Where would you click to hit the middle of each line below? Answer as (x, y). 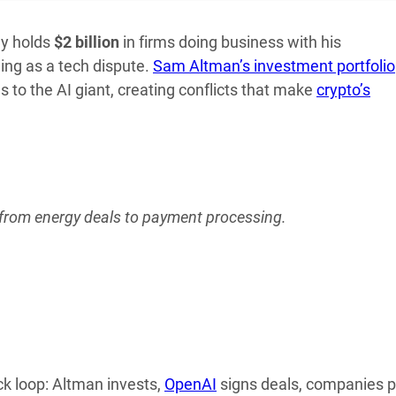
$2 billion (87, 42)
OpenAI (190, 384)
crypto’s (343, 90)
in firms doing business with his (230, 42)
